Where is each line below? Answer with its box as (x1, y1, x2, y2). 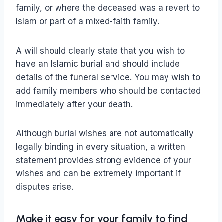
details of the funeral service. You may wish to (16, 72, 200, 83)
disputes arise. (16, 182, 73, 192)
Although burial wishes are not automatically (16, 128, 194, 139)
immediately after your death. (16, 99, 133, 110)
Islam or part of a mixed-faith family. (16, 16, 159, 27)
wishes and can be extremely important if (16, 168, 181, 179)
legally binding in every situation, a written (16, 142, 185, 152)
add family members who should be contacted (16, 86, 201, 96)
